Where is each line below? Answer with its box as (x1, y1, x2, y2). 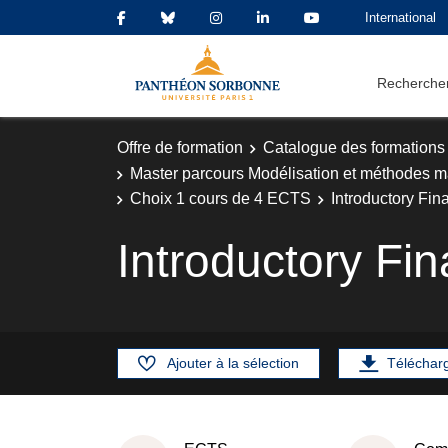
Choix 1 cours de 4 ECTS (130, 190, 311, 207)
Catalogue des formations (263, 139, 445, 156)
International (365, 9, 436, 25)
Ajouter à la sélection (167, 354, 299, 371)
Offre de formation (117, 139, 243, 156)
